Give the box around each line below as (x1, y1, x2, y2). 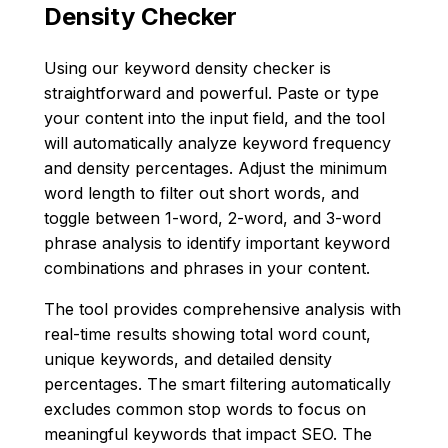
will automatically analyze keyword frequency (44, 133, 391, 154)
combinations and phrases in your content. (44, 258, 370, 279)
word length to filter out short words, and (44, 183, 359, 204)
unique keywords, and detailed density (44, 349, 332, 370)
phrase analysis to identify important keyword (44, 233, 390, 254)
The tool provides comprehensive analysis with (44, 299, 401, 320)
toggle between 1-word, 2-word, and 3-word (44, 208, 381, 229)
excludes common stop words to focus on (44, 399, 366, 420)
